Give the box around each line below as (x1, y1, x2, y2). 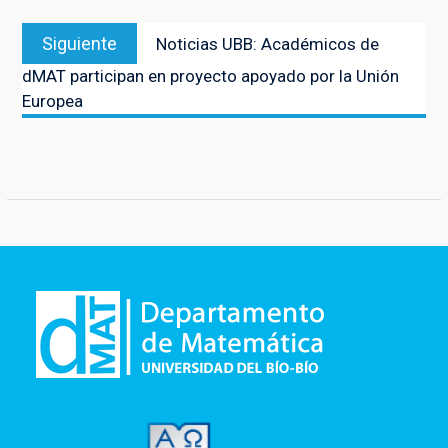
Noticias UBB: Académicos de (155, 33, 379, 54)
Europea (21, 90, 83, 111)
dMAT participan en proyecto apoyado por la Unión (21, 65, 399, 86)
